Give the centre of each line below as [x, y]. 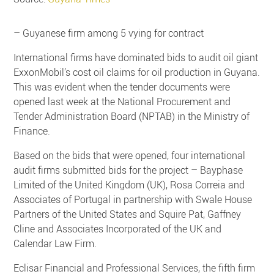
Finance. [32, 131]
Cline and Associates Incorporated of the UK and [118, 228]
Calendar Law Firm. [55, 243]
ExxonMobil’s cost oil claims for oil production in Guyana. [137, 72]
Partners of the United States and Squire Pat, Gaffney [128, 214]
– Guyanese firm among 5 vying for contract [109, 33]
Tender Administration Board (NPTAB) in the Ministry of [132, 116]
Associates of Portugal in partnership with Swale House [133, 199]
